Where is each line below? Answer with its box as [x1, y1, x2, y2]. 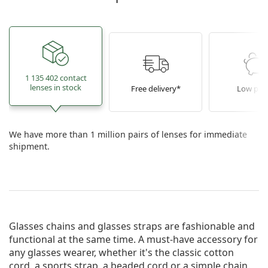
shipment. [9, 140, 50, 152]
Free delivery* [130, 83, 181, 94]
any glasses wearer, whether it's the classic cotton [9, 245, 234, 259]
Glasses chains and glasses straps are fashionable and [9, 219, 255, 233]
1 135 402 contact [25, 72, 87, 83]
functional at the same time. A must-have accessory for [9, 232, 258, 246]
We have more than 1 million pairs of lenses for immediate [9, 128, 247, 140]
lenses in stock [30, 82, 82, 93]
